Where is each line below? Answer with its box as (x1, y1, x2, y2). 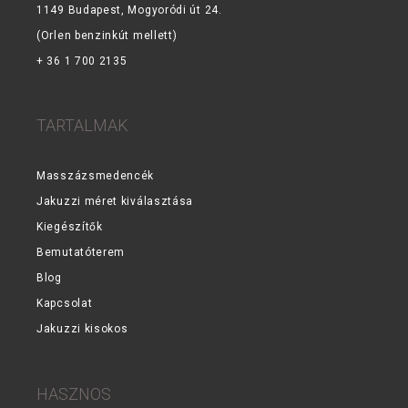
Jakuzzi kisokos (36, 322, 128, 336)
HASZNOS (36, 383, 111, 403)
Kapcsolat (36, 297, 93, 311)
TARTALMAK (36, 116, 128, 136)
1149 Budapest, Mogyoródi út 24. (36, 4, 222, 17)
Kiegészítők (36, 220, 103, 234)
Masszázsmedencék (36, 169, 155, 183)
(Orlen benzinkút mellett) (36, 29, 178, 43)
